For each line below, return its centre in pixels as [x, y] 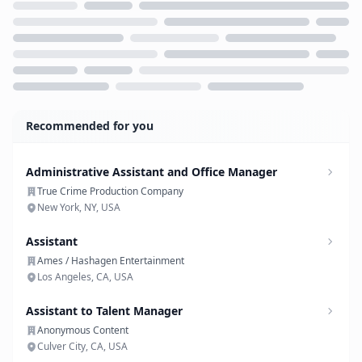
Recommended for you [90, 126]
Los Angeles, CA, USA [85, 277]
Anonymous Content [83, 330]
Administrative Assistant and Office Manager [152, 172]
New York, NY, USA [79, 207]
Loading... [42, 108]
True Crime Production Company [110, 191]
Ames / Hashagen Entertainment [111, 261]
